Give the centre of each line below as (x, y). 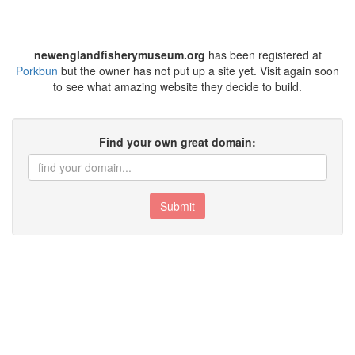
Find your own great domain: (177, 142)
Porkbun (37, 71)
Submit (177, 206)
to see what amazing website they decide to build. (177, 86)
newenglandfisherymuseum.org (119, 55)
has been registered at (263, 55)
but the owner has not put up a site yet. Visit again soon (198, 71)
